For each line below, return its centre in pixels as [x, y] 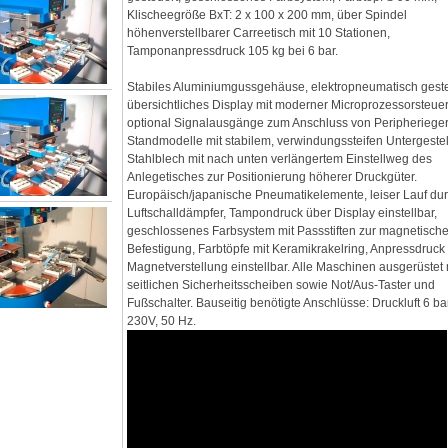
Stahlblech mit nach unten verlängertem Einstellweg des [280, 159]
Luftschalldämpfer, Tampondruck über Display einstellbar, [282, 213]
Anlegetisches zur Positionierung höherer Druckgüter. [272, 177]
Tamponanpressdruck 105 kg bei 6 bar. [233, 51]
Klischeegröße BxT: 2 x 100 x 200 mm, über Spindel [267, 15]
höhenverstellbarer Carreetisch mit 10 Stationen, [259, 33]
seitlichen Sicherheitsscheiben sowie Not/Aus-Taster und [281, 285]
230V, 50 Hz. [162, 321]
